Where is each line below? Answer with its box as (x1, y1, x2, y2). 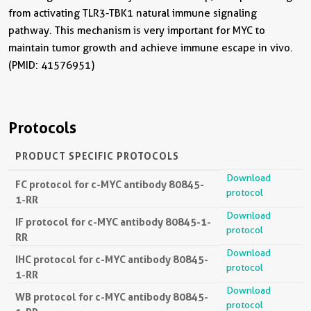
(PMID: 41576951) (8, 58, 94, 72)
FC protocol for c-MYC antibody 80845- (15, 177, 204, 191)
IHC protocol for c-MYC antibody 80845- (15, 252, 208, 266)
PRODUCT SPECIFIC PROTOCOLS (15, 149, 179, 162)
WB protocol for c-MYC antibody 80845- (15, 289, 208, 303)
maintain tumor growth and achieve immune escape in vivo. (8, 41, 293, 54)
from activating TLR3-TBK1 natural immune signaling (8, 6, 257, 19)
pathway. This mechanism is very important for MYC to (8, 24, 265, 37)
